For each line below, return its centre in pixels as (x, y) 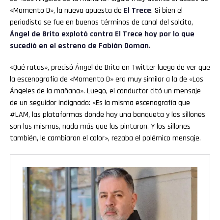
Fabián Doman (124, 46)
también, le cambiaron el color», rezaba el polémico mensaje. (105, 138)
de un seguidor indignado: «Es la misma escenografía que (100, 103)
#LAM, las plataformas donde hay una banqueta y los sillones (108, 115)
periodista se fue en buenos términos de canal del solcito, (101, 22)
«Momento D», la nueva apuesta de (67, 11)
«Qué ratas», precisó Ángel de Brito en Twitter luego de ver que (110, 68)
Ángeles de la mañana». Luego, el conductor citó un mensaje (105, 91)
